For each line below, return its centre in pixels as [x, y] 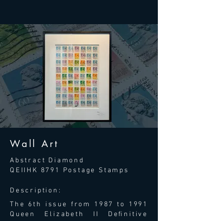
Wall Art [35, 144]
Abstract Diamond [47, 161]
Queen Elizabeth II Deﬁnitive [79, 214]
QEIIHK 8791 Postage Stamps [70, 170]
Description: [36, 191]
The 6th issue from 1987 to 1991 [79, 204]
